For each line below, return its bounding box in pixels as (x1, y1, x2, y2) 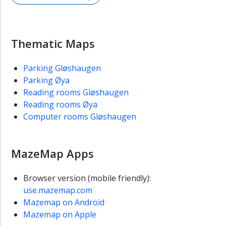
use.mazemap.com (23, 185, 92, 196)
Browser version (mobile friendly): (23, 173, 151, 184)
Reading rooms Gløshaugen (23, 87, 129, 98)
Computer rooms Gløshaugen (23, 111, 136, 123)
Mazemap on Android (23, 197, 106, 208)
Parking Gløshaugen (23, 63, 101, 74)
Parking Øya (23, 75, 70, 86)
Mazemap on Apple (23, 209, 96, 220)
